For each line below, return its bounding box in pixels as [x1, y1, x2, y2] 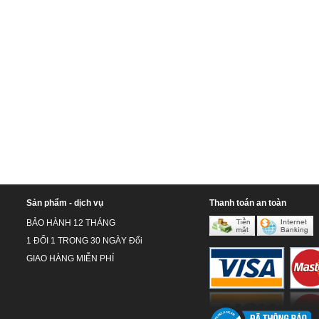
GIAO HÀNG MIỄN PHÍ [26, 253, 115, 264]
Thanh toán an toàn [209, 198, 286, 209]
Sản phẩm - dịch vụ [26, 198, 104, 209]
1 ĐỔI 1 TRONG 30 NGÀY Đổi [26, 236, 143, 246]
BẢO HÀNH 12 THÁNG [26, 218, 116, 229]
